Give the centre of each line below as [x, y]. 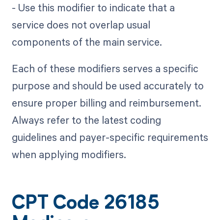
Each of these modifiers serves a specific [105, 69]
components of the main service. [87, 42]
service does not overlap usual [81, 25]
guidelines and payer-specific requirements [110, 137]
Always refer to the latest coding [86, 120]
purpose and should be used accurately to [108, 86]
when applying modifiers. [69, 154]
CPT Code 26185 [85, 204]
